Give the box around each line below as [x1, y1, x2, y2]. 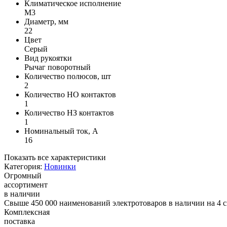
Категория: [4, 162, 42, 171]
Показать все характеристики [4, 153, 106, 162]
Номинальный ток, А [24, 126, 98, 135]
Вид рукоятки [24, 53, 72, 62]
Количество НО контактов [24, 90, 116, 99]
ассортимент [4, 180, 48, 189]
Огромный [4, 171, 42, 180]
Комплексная [4, 207, 50, 216]
